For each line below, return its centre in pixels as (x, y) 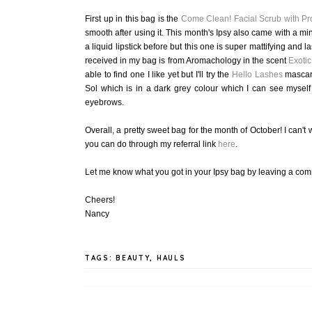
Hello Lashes (257, 75)
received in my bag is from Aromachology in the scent (187, 61)
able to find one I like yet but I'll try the (158, 75)
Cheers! (100, 200)
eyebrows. (104, 102)
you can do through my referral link (151, 144)
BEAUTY (133, 258)
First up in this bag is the (133, 19)
